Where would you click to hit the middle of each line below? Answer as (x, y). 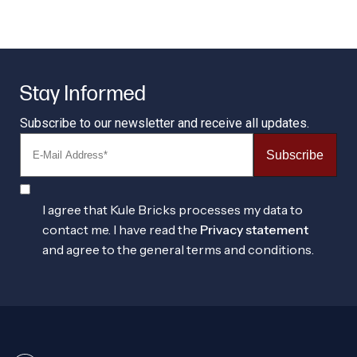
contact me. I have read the (121, 229)
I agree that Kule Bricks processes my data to (173, 210)
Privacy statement (254, 229)
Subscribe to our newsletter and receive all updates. (165, 123)
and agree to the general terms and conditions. (178, 249)
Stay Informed (83, 94)
